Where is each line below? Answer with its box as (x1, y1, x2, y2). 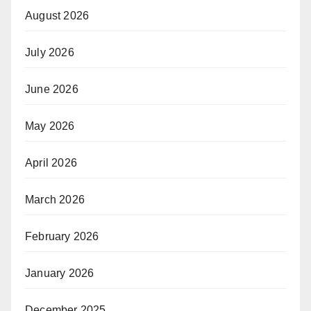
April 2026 (25, 157, 77, 169)
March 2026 (25, 194, 85, 206)
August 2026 (25, 10, 90, 22)
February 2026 (25, 230, 99, 243)
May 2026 (25, 120, 75, 133)
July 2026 (25, 47, 74, 59)
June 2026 (25, 83, 78, 96)
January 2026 (25, 267, 94, 280)
